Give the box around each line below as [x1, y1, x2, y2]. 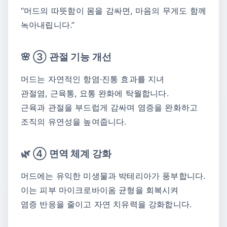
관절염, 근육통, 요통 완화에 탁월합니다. [21, 88, 169, 99]
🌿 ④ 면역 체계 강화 [21, 147, 111, 160]
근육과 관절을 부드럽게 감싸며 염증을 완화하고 [21, 102, 198, 113]
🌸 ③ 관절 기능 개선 [21, 51, 111, 63]
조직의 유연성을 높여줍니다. [21, 117, 127, 127]
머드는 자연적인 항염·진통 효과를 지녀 [21, 74, 165, 85]
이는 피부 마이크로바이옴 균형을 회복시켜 [21, 184, 179, 195]
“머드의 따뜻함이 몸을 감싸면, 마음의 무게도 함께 [21, 6, 206, 16]
